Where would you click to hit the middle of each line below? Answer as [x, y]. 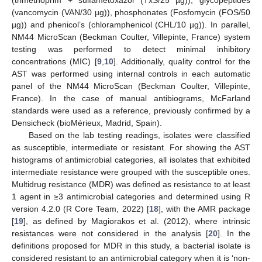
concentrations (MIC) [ [54, 62]
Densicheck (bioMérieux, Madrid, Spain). [87, 123]
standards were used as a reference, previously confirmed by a [131, 111]
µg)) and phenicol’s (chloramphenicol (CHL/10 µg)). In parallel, [131, 25]
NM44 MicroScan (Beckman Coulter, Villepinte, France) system [131, 37]
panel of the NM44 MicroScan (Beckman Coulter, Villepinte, [131, 86]
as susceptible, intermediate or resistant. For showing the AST [131, 148]
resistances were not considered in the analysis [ [110, 234]
